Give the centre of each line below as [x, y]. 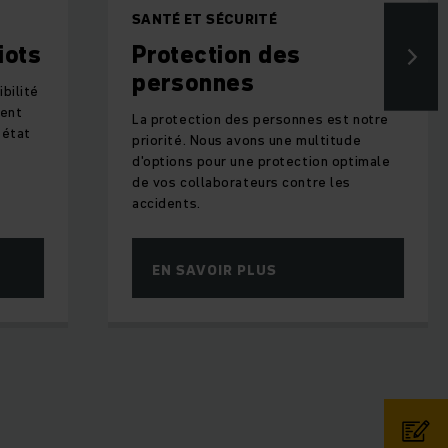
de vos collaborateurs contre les [241, 182]
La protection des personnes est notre [260, 119]
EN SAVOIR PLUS [214, 270]
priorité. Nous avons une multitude [247, 140]
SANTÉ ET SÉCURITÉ [204, 19]
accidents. [166, 203]
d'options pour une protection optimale [261, 161]
